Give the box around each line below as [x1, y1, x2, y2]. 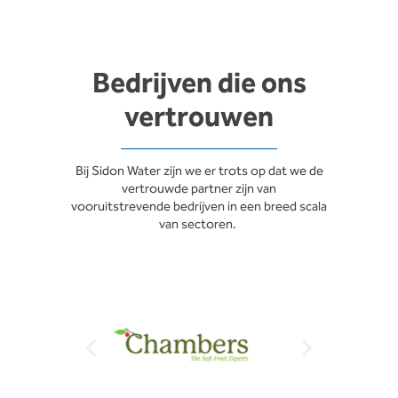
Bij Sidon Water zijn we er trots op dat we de [75, 161, 323, 182]
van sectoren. [159, 214, 239, 235]
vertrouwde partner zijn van [122, 179, 276, 200]
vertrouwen [124, 95, 274, 141]
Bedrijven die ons [92, 61, 306, 107]
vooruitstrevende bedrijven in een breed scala [71, 196, 327, 218]
